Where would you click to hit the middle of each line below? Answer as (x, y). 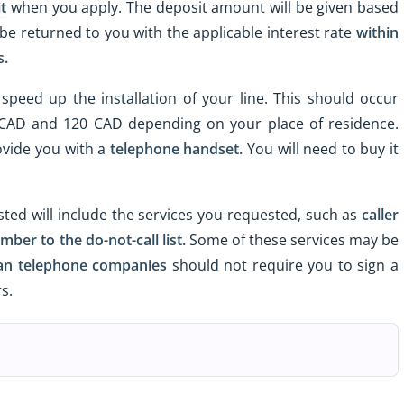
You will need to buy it (321, 149)
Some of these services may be (292, 239)
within (377, 33)
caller (380, 214)
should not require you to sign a (283, 265)
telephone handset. (176, 149)
